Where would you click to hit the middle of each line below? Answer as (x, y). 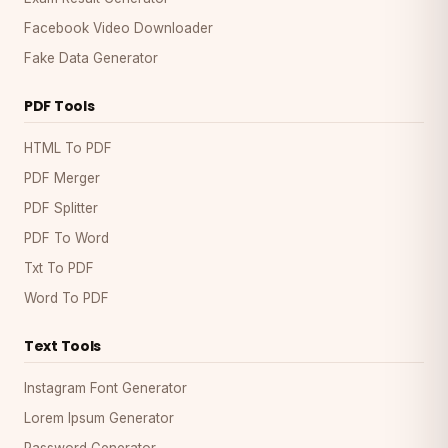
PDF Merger (62, 177)
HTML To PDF (68, 147)
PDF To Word (66, 237)
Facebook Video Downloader (118, 27)
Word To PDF (66, 297)
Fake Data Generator (91, 57)
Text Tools (63, 345)
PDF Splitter (61, 207)
